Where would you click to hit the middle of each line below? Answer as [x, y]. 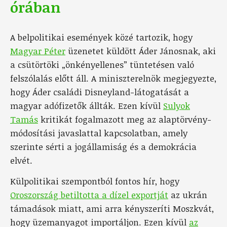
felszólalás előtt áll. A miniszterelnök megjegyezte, [113, 78]
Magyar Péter [38, 51]
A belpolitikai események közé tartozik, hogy [101, 37]
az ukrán [188, 195]
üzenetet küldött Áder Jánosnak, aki [141, 51]
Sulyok [177, 105]
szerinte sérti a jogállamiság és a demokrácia [103, 146]
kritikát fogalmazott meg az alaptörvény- [125, 119]
